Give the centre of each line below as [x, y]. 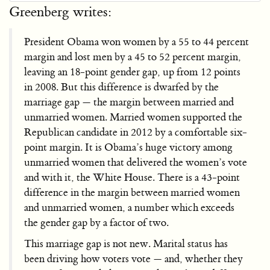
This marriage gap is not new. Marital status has [126, 244]
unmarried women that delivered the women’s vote [136, 162]
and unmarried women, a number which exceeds [129, 208]
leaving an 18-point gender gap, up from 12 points [132, 72]
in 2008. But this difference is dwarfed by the [121, 87]
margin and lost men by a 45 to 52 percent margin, [133, 57]
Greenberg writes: [60, 12]
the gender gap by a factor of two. [96, 223]
